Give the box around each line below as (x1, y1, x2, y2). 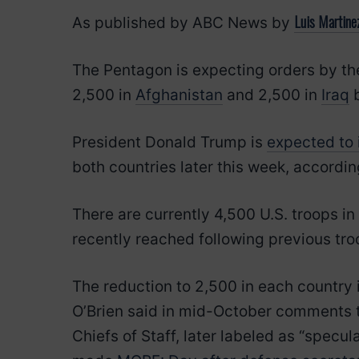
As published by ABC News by (72, 14, 294, 32)
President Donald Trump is (72, 133, 267, 151)
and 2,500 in (223, 86, 321, 104)
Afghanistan (135, 86, 223, 104)
